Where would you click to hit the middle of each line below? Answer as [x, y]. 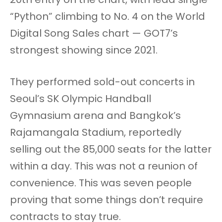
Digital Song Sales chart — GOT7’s [94, 33]
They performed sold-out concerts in [102, 82]
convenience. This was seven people [101, 183]
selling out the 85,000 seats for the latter [111, 149]
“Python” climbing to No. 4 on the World [108, 17]
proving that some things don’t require [107, 200]
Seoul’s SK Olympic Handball [81, 99]
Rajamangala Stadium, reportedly [96, 133]
